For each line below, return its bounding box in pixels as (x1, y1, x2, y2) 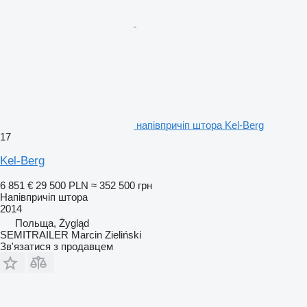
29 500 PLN (36, 179, 88, 191)
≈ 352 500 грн (91, 179, 152, 191)
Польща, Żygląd (15, 217, 89, 229)
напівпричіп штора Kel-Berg (136, 119, 264, 131)
